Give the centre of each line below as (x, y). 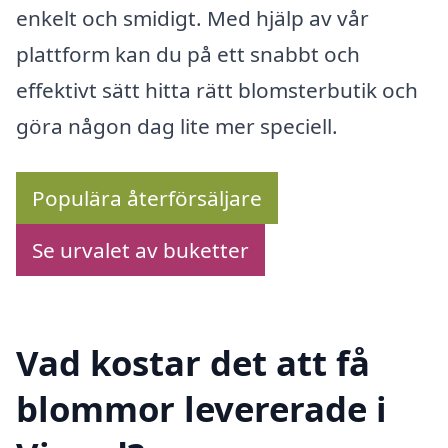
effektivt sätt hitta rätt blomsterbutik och (217, 89)
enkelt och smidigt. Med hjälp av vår (192, 17)
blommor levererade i (201, 409)
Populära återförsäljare (147, 197)
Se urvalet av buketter (140, 249)
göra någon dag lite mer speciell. (177, 125)
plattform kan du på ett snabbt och (188, 53)
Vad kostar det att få (193, 363)
